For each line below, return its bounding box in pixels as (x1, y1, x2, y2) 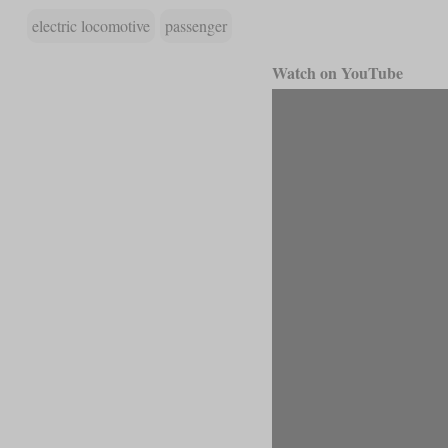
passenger (164, 15, 227, 37)
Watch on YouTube (271, 61, 403, 85)
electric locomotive (31, 15, 150, 37)
